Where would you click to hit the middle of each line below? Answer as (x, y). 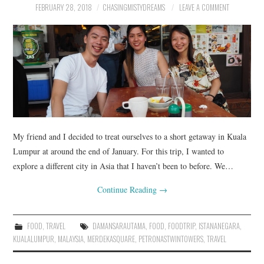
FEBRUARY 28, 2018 (63, 8)
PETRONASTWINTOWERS (171, 239)
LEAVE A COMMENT (204, 8)
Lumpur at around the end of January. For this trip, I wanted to (119, 151)
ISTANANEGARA (219, 226)
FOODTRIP (181, 226)
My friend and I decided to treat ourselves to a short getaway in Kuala (130, 137)
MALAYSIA (71, 239)
